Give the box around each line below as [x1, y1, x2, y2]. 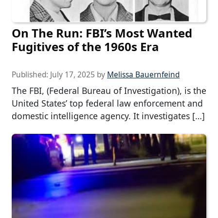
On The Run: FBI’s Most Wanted [12, 25, 192, 41]
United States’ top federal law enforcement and [12, 97, 203, 109]
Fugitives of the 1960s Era [12, 38, 159, 55]
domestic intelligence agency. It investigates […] [12, 110, 205, 122]
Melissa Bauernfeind [107, 70, 180, 80]
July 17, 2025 [50, 70, 95, 80]
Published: [12, 70, 50, 80]
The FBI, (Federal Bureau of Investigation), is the [12, 85, 206, 97]
